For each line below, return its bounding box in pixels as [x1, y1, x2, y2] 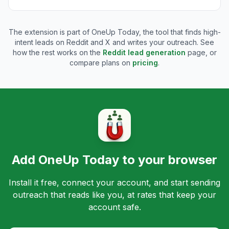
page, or [187, 48, 217, 57]
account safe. [88, 202, 141, 213]
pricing [132, 58, 158, 67]
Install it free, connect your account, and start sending [9, 177, 220, 188]
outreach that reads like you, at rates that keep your [13, 190, 216, 200]
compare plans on [70, 58, 130, 67]
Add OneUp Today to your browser [12, 152, 217, 168]
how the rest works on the [12, 48, 101, 57]
